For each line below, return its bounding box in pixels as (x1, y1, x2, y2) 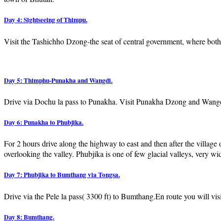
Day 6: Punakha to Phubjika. (4, 117, 83, 128)
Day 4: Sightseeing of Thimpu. (4, 15, 87, 25)
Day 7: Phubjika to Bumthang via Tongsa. (4, 170, 120, 180)
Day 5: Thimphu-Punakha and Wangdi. (4, 75, 112, 85)
